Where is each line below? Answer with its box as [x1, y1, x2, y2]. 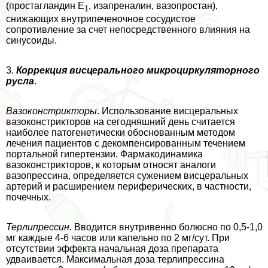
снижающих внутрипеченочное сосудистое [6, 13, 196, 24]
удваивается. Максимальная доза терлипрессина [6, 254, 224, 264]
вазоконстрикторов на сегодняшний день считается [6, 116, 235, 127]
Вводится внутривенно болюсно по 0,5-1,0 [72, 221, 263, 232]
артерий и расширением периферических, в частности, [6, 181, 251, 191]
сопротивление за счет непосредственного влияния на [6, 24, 250, 35]
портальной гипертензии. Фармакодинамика [6, 148, 203, 159]
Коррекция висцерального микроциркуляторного [16, 65, 260, 75]
